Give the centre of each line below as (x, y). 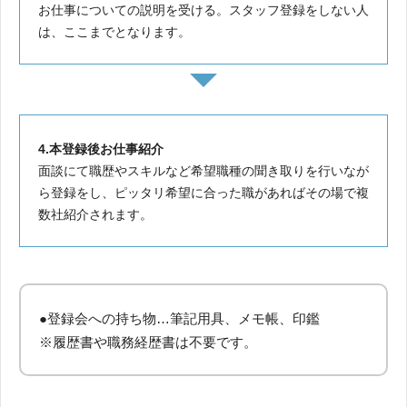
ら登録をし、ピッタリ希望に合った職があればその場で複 (203, 192)
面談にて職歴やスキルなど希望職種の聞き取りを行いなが (203, 170)
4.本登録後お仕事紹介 (101, 149)
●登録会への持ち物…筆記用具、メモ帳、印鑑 (179, 318)
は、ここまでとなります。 (114, 31)
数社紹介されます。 (95, 214)
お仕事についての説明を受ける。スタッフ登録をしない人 (203, 10)
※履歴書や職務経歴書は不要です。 (148, 342)
